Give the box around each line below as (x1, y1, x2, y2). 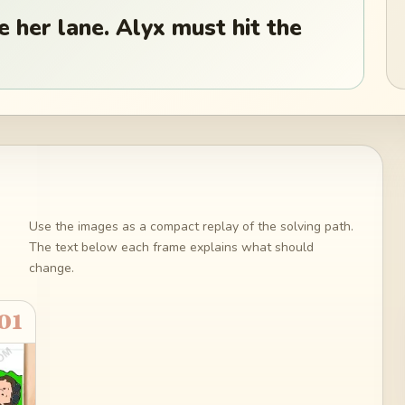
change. (28, 259, 74, 277)
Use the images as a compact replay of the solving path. (28, 217, 353, 235)
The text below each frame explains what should (28, 238, 314, 256)
